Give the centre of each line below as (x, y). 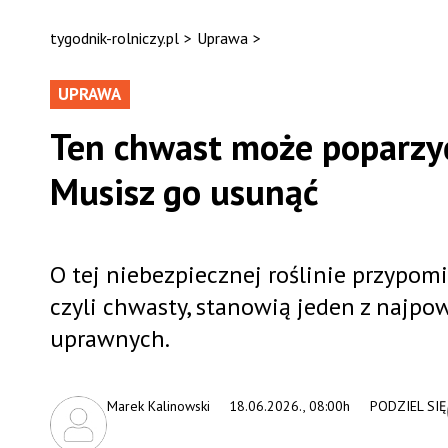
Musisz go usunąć (184, 191)
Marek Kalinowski (158, 406)
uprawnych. (109, 338)
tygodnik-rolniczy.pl (114, 38)
